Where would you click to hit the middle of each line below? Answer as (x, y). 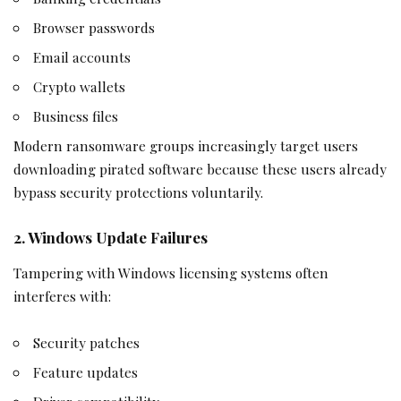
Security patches (87, 342)
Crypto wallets (80, 87)
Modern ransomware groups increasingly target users (186, 146)
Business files (76, 116)
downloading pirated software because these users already (200, 169)
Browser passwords (94, 28)
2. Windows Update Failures (111, 237)
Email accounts (82, 57)
